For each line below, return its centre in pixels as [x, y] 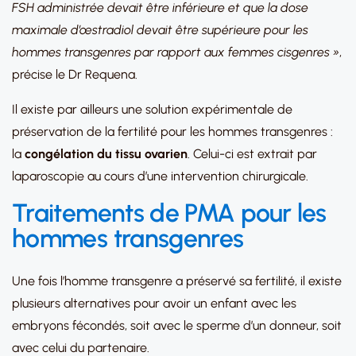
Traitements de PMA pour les [169, 213]
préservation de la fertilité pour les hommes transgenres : [172, 132]
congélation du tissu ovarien [106, 154]
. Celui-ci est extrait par [252, 154]
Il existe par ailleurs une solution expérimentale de [152, 109]
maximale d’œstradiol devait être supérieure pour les [160, 30]
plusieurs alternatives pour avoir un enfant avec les [154, 303]
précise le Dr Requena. [75, 74]
